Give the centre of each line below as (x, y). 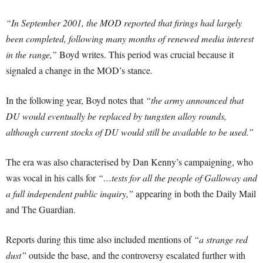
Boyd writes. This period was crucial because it (145, 55)
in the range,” (31, 55)
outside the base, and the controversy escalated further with (136, 255)
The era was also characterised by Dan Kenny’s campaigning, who (129, 162)
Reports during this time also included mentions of (100, 240)
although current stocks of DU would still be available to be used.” (130, 132)
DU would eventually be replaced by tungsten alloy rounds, (116, 116)
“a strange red (221, 240)
